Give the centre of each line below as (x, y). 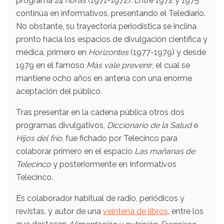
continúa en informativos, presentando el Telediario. (111, 13)
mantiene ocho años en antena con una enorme (104, 78)
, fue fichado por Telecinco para (120, 138)
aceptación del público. (59, 91)
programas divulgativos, (61, 125)
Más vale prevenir (119, 65)
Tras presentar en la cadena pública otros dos (100, 112)
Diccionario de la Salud (150, 125)
